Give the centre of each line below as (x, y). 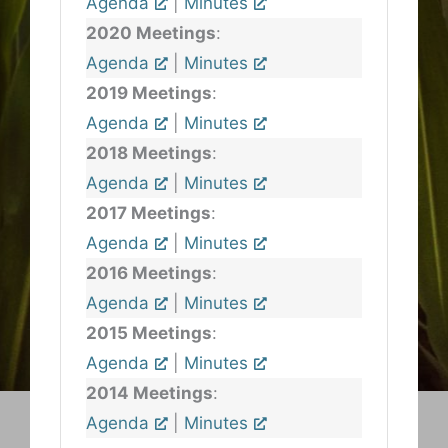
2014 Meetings (149, 393)
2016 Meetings (149, 273)
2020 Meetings (151, 33)
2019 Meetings (149, 93)
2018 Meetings (149, 153)
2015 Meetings (149, 333)
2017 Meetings (148, 213)
